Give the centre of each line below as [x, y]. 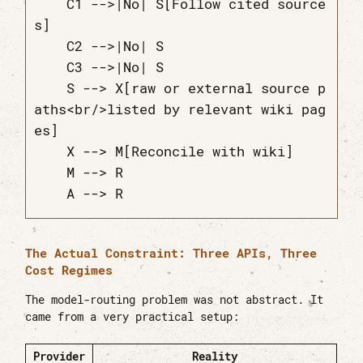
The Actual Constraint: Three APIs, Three [171, 253]
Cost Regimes [69, 270]
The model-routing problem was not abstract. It [175, 300]
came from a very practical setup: [132, 317]
